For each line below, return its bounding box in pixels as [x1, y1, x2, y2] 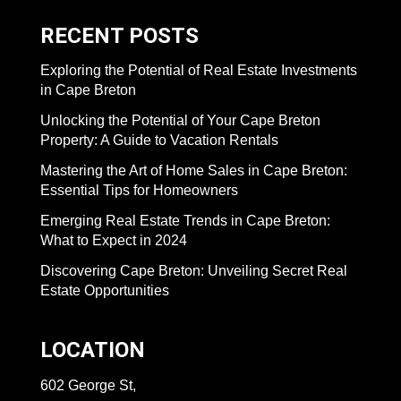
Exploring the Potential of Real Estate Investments [40, 63, 357, 79]
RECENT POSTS [40, 23, 199, 49]
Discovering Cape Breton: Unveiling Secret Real [40, 263, 347, 279]
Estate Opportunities [40, 283, 169, 299]
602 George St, [40, 378, 136, 394]
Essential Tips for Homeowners [40, 183, 238, 199]
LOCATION [40, 337, 145, 363]
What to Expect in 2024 [40, 233, 187, 249]
